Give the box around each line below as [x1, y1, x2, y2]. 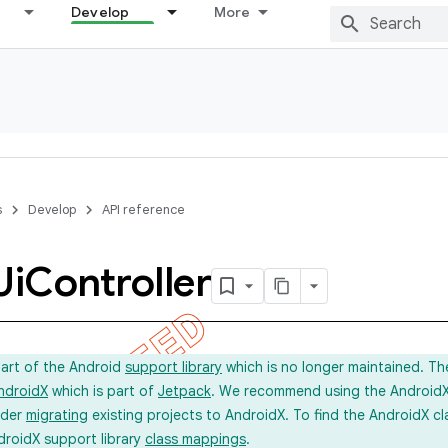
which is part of [48, 382, 158, 400]
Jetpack [158, 382, 211, 400]
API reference [102, 201, 185, 218]
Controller [24, 257, 211, 307]
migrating [26, 406, 88, 424]
